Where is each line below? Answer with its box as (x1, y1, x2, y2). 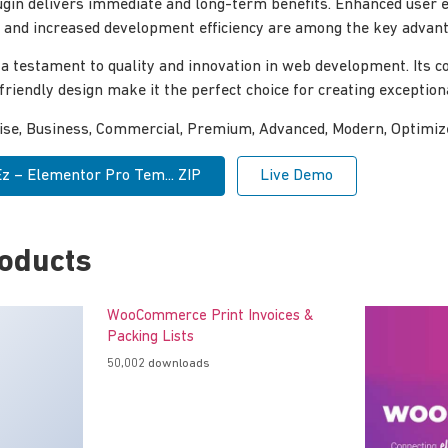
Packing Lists (106, 330, 194, 346)
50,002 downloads (106, 357, 210, 370)
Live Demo (260, 167, 334, 184)
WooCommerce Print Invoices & (106, 309, 313, 325)
